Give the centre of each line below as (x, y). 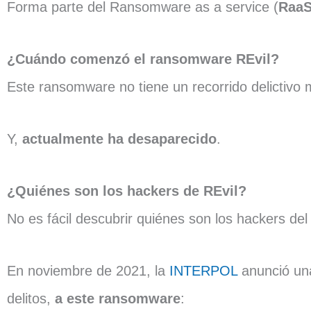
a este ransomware (118, 299)
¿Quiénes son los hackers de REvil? (127, 191)
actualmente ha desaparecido (119, 139)
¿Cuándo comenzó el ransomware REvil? (143, 59)
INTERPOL (203, 271)
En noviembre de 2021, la (88, 271)
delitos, (31, 299)
